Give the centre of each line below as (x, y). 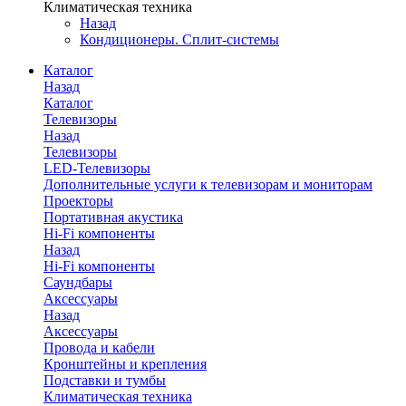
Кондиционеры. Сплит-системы (179, 39)
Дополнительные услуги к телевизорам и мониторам (208, 184)
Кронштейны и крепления (125, 364)
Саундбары (78, 282)
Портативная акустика (113, 217)
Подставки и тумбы (105, 380)
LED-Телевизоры (97, 168)
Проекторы (78, 201)
